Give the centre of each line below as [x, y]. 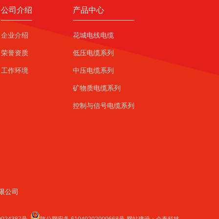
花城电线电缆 [93, 35]
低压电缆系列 [93, 53]
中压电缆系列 [93, 71]
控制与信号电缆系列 [103, 106]
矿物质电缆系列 [97, 88]
